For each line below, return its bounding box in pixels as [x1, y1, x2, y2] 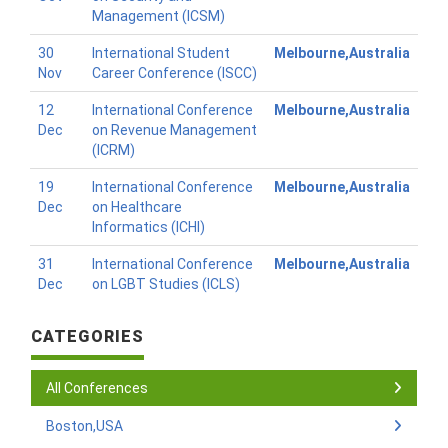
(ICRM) [92, 142, 135, 158]
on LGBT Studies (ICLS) [92, 276, 240, 292]
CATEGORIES [31, 327, 145, 346]
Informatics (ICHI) [92, 219, 205, 235]
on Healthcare [92, 199, 182, 215]
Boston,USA [46, 418, 123, 434]
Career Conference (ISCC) [92, 65, 257, 81]
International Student [92, 45, 230, 61]
